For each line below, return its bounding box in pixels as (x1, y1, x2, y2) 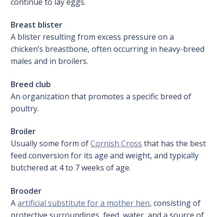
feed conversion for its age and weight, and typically (11, 150, 199, 161)
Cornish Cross (91, 138, 142, 149)
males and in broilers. (11, 56, 89, 67)
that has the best (142, 138, 206, 149)
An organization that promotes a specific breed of (11, 91, 192, 102)
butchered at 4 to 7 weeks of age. (11, 162, 131, 173)
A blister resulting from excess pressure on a (11, 31, 174, 43)
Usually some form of (11, 138, 91, 149)
